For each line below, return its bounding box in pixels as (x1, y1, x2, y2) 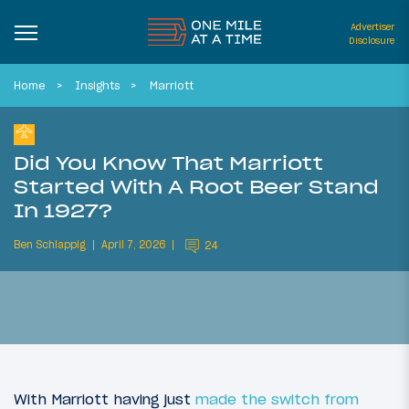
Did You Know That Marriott (14, 150, 323, 175)
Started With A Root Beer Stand (14, 173, 379, 199)
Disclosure (349, 35, 394, 47)
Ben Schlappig (14, 238, 86, 252)
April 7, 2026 (101, 238, 165, 252)
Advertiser (351, 21, 394, 33)
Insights (75, 79, 121, 92)
